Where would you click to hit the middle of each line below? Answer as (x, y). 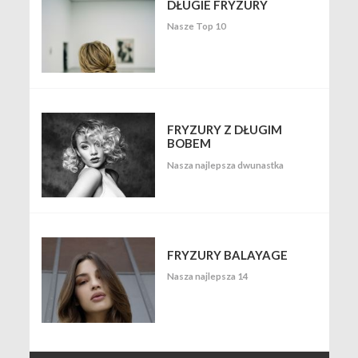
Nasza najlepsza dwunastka (225, 165)
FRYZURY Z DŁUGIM (225, 130)
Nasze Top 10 (197, 26)
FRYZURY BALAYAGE (227, 255)
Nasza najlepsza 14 (208, 276)
